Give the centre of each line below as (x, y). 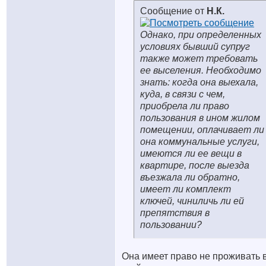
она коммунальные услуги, (200, 142)
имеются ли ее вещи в (191, 153)
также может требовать (199, 58)
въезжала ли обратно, (190, 177)
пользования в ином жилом (200, 118)
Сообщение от (173, 11)
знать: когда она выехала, (199, 82)
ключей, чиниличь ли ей (192, 201)
